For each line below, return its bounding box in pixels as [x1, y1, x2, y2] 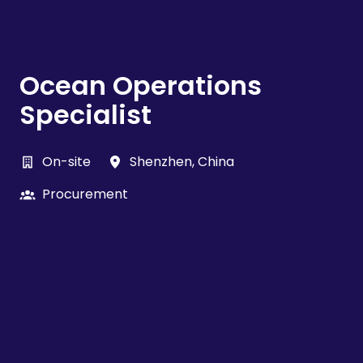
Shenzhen [130, 152, 192, 171]
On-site [42, 152, 91, 171]
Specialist [19, 96, 152, 133]
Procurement [42, 184, 128, 203]
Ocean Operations [19, 66, 262, 104]
